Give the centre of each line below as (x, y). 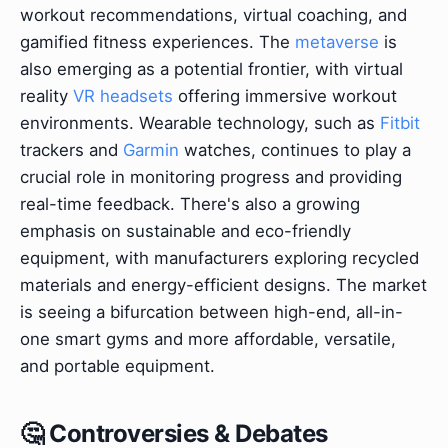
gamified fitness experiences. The (157, 41)
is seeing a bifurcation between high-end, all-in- (211, 311)
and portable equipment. (117, 365)
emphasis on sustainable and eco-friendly (185, 230)
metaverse (337, 41)
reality (46, 95)
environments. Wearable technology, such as (200, 122)
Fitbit (400, 122)
